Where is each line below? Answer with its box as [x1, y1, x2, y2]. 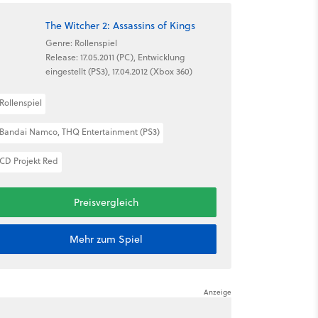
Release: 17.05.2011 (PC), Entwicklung [45, 50, 185, 63]
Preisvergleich [73, 195, 138, 209]
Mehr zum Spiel [69, 232, 143, 246]
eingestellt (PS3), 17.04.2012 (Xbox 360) [45, 65, 192, 77]
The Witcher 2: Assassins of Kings [45, 18, 195, 33]
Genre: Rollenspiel [45, 36, 117, 49]
